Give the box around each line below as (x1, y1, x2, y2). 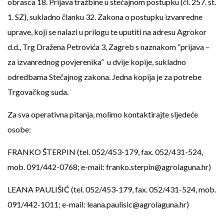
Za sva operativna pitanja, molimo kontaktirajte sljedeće (7, 109, 198, 119)
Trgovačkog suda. (7, 87, 68, 96)
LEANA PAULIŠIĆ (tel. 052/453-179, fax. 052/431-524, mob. (7, 184, 216, 194)
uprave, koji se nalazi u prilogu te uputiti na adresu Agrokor (7, 27, 206, 36)
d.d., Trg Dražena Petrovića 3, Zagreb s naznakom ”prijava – (7, 42, 209, 51)
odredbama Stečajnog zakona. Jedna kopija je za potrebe (7, 72, 201, 81)
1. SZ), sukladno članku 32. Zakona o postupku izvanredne (7, 12, 202, 21)
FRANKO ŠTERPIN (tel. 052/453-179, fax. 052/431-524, (7, 147, 203, 156)
